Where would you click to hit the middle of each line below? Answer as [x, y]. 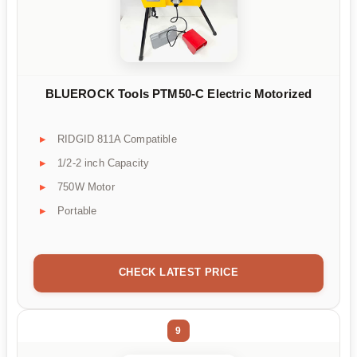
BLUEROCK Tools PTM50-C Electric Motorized [178, 93]
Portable [77, 211]
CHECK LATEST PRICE [178, 273]
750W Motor [86, 187]
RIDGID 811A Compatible [117, 139]
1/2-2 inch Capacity [104, 163]
